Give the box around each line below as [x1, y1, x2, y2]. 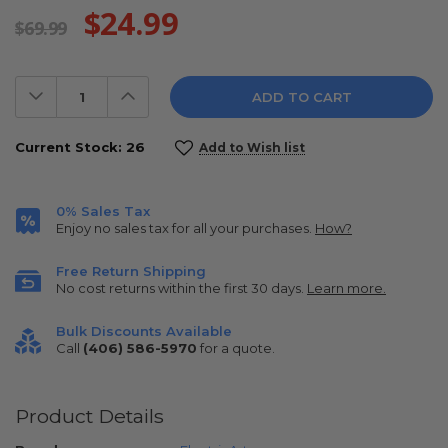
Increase [116, 78, 199, 103]
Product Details [15, 404, 164, 429]
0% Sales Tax [56, 203, 150, 220]
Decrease [24, 78, 117, 103]
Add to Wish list [199, 140, 305, 156]
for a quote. [197, 340, 275, 357]
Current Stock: [15, 139, 126, 156]
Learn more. [307, 280, 386, 297]
